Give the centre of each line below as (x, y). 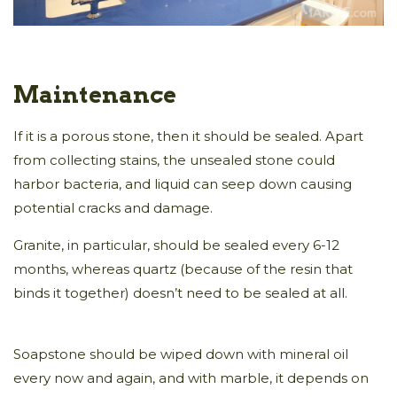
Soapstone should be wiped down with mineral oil (181, 354)
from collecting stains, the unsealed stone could (174, 160)
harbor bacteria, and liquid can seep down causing (183, 183)
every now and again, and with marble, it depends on (191, 378)
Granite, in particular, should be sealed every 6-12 (176, 245)
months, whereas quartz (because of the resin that (183, 269)
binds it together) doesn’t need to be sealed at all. (180, 292)
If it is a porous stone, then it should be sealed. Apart (188, 136)
